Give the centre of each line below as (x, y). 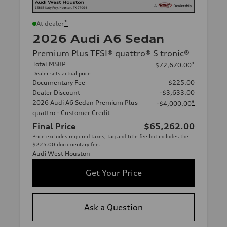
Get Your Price (113, 173)
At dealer (50, 24)
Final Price (54, 126)
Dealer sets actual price (62, 73)
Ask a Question (113, 207)
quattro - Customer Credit (71, 113)
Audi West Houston (61, 153)
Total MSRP (49, 64)
